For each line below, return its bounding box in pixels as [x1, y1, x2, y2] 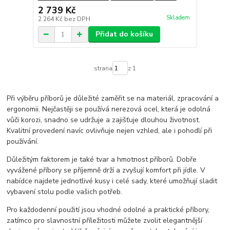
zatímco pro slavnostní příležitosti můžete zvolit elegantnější [7, 215, 203, 225]
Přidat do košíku [95, 29, 153, 40]
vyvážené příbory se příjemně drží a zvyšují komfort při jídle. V [7, 165, 206, 175]
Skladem [166, 14, 190, 22]
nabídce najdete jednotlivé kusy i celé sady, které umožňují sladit [7, 176, 218, 186]
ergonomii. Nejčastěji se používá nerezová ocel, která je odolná [7, 104, 211, 114]
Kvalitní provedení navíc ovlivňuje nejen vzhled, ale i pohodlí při [7, 125, 213, 136]
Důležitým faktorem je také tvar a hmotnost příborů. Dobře [7, 154, 197, 164]
